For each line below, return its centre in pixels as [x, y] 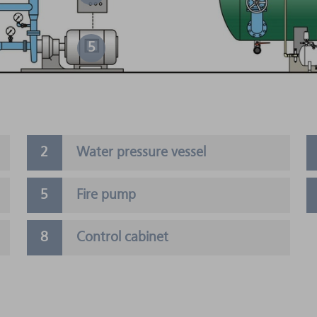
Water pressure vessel [141, 152]
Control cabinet [122, 237]
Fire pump [106, 195]
